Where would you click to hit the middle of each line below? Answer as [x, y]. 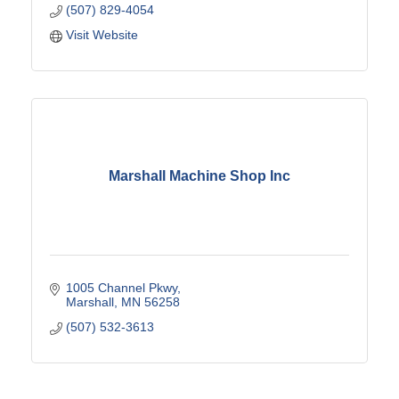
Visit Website [102, 34]
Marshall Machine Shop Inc [199, 176]
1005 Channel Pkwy [121, 287]
